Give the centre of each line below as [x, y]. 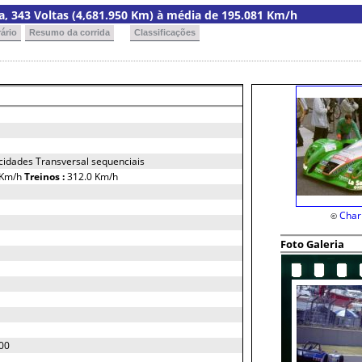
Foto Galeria [312, 244]
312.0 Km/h [93, 177]
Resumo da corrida [69, 32]
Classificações [165, 32]
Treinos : [46, 177]
